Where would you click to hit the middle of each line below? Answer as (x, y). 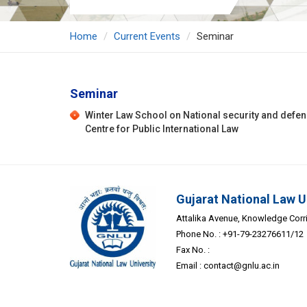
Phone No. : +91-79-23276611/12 (240, 234)
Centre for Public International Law (162, 129)
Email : (190, 266)
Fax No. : (193, 250)
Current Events (147, 37)
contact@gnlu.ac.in (242, 266)
